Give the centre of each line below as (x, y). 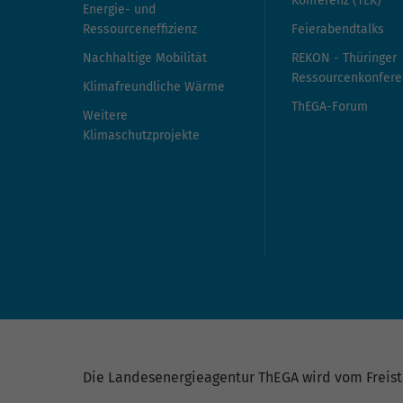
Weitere (105, 116)
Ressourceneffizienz (140, 30)
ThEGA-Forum (330, 107)
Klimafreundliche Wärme (154, 87)
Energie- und (119, 10)
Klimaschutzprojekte (141, 136)
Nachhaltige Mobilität (145, 58)
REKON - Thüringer (344, 58)
